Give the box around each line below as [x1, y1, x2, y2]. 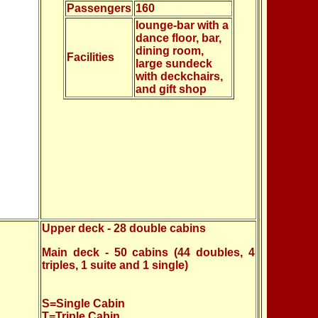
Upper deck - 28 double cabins [42, 222, 206, 234]
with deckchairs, [135, 70, 223, 82]
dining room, [135, 45, 204, 57]
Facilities [66, 51, 114, 63]
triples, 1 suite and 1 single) [42, 259, 188, 271]
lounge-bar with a [135, 19, 229, 31]
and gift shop [135, 83, 207, 95]
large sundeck [135, 57, 212, 70]
